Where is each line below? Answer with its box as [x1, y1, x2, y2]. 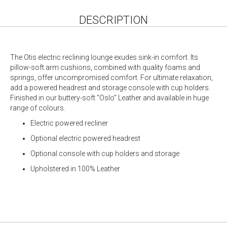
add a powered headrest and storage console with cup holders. [10, 84, 210, 92]
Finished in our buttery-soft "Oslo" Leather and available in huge [10, 94, 209, 102]
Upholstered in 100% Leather [30, 165, 120, 173]
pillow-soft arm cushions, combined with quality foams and [10, 63, 200, 72]
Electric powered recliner [30, 119, 108, 128]
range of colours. [10, 104, 65, 112]
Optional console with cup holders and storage [30, 149, 179, 158]
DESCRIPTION [79, 14, 148, 27]
